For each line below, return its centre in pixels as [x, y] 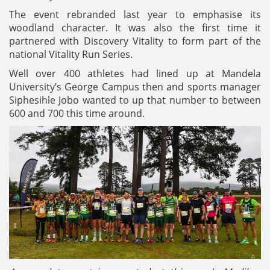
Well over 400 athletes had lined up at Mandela [135, 74]
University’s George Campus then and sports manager [135, 87]
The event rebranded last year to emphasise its [135, 15]
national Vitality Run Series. [71, 55]
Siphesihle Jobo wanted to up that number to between [135, 100]
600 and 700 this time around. [77, 114]
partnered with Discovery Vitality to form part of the [135, 41]
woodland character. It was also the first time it [135, 28]
